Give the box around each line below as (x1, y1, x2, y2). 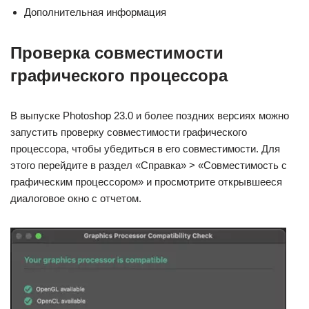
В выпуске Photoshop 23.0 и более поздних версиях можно (10, 110, 289, 121)
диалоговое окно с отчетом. (10, 192, 141, 204)
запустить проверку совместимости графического (10, 126, 247, 138)
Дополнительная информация (24, 6, 166, 18)
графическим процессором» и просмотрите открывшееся (10, 176, 282, 188)
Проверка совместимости (10, 43, 223, 62)
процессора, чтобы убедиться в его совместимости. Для (10, 143, 280, 154)
